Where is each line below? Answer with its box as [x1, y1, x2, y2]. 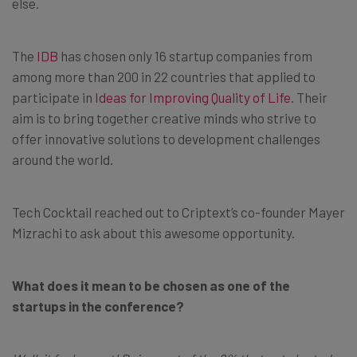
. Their [291, 89, 328, 106]
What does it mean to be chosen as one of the [12, 277, 290, 294]
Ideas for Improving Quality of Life [95, 89, 291, 106]
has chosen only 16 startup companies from [58, 48, 312, 65]
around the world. [12, 151, 113, 168]
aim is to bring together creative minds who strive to [12, 110, 316, 127]
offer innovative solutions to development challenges [12, 131, 320, 147]
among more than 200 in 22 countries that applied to [12, 69, 316, 85]
